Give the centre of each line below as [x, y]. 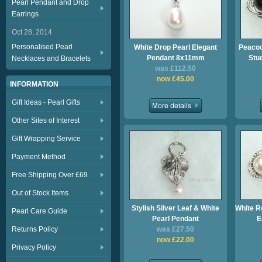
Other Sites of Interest [46, 120]
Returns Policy [35, 229]
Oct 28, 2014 [32, 32]
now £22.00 [175, 240]
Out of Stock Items [40, 193]
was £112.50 [175, 68]
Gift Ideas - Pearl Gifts [46, 102]
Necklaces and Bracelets [51, 58]
